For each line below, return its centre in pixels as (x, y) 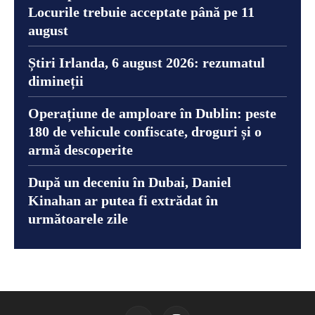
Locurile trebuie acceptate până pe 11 (141, 12)
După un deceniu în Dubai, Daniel (130, 182)
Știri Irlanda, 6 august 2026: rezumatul (147, 62)
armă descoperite (81, 149)
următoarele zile (78, 218)
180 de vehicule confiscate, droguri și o (145, 131)
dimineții (56, 81)
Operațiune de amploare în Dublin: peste (152, 113)
